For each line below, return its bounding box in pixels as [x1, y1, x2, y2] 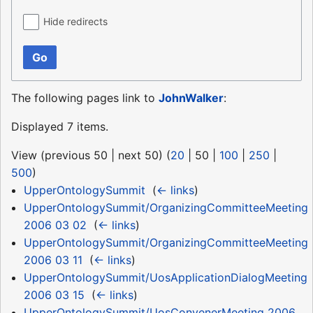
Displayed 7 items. [11, 119, 108, 134]
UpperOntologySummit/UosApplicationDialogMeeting [23, 270, 307, 285]
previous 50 [45, 148, 108, 163]
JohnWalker [159, 91, 224, 105]
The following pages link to [11, 91, 159, 105]
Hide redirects [43, 15, 108, 28]
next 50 [118, 148, 159, 163]
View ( [11, 148, 45, 163]
